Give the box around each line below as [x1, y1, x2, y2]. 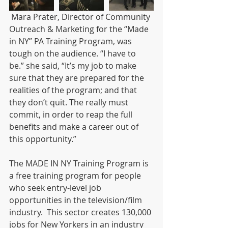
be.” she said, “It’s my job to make [9, 60, 138, 71]
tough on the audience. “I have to [9, 48, 138, 59]
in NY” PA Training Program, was [9, 36, 134, 47]
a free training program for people [9, 170, 143, 181]
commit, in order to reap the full [9, 109, 134, 120]
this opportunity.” [9, 133, 76, 145]
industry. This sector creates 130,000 [9, 207, 153, 218]
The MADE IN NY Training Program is [9, 158, 151, 169]
